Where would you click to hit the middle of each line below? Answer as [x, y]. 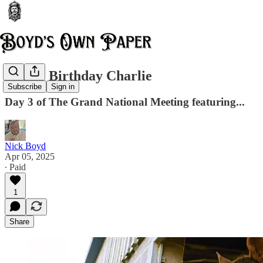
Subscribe [25, 87]
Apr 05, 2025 [30, 156]
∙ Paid [15, 167]
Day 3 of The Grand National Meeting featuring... [125, 102]
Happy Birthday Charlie [78, 75]
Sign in [63, 87]
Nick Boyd [25, 146]
